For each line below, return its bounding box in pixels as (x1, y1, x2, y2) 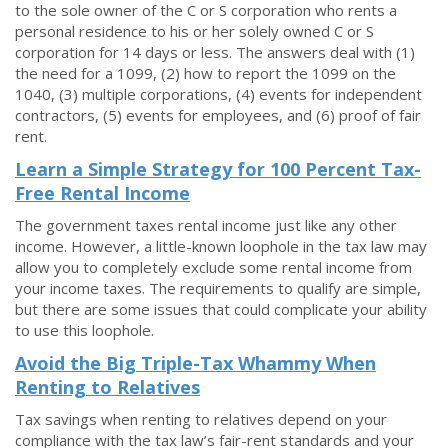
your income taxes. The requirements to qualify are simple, (15, 278, 421, 298)
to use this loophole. (15, 320, 154, 340)
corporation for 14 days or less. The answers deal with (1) (15, 42, 415, 62)
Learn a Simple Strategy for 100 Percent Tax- (15, 157, 421, 181)
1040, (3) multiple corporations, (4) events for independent (15, 84, 422, 104)
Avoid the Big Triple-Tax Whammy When (15, 351, 376, 375)
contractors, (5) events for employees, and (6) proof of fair (15, 105, 421, 125)
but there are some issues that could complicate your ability (15, 299, 427, 319)
